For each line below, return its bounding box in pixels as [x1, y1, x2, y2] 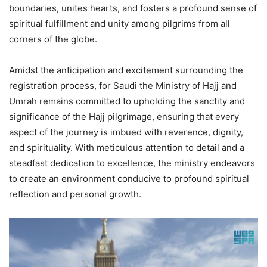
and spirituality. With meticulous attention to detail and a [9, 141, 244, 153]
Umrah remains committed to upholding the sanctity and [9, 95, 245, 107]
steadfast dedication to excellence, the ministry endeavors [9, 157, 255, 169]
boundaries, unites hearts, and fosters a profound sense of [9, 2, 257, 14]
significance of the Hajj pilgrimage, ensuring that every [9, 110, 239, 122]
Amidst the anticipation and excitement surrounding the [9, 64, 243, 76]
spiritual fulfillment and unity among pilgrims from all [9, 17, 230, 29]
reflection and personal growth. [9, 188, 141, 200]
